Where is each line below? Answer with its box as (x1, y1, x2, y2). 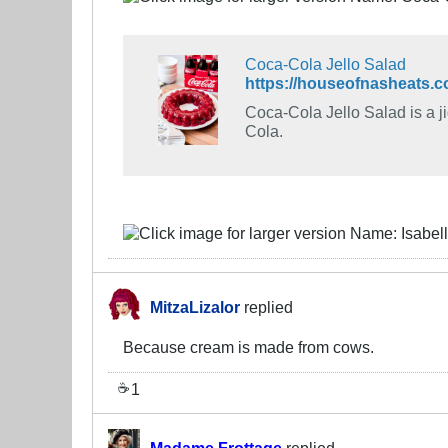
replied (240, 298, 293, 317)
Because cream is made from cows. (123, 338, 374, 357)
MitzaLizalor (150, 298, 240, 317)
